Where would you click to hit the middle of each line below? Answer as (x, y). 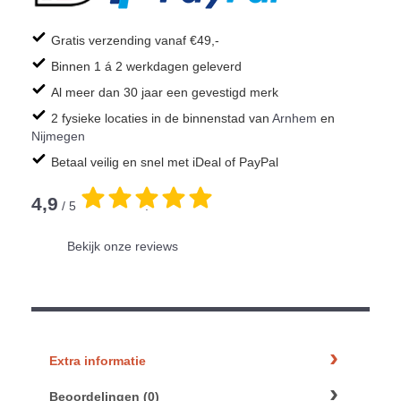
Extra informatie (98, 361)
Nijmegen (58, 137)
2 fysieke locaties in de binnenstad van (162, 119)
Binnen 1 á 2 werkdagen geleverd (146, 67)
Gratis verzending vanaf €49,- (135, 41)
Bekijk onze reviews (123, 247)
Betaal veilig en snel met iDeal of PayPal (165, 162)
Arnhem (294, 119)
